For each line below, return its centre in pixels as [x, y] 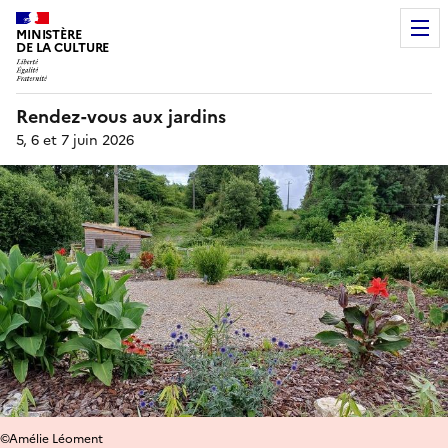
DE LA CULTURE [63, 47]
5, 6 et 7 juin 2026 [75, 140]
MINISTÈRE [49, 34]
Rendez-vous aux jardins [121, 116]
